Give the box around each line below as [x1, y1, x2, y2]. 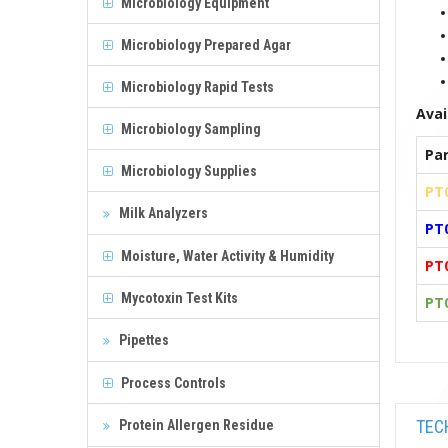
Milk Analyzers [116, 204, 208, 221]
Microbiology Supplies [118, 162, 257, 179]
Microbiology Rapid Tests [118, 78, 274, 95]
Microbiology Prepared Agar [118, 36, 291, 53]
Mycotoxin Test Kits [118, 289, 238, 306]
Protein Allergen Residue [116, 416, 274, 433]
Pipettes [116, 331, 169, 348]
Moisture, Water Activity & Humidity [118, 247, 334, 264]
